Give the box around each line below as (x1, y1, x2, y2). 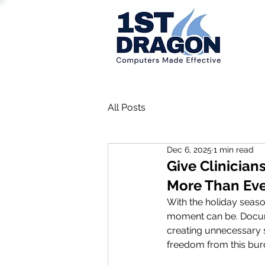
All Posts (108, 102, 146, 114)
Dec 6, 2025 (167, 145, 212, 155)
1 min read (214, 145, 254, 155)
